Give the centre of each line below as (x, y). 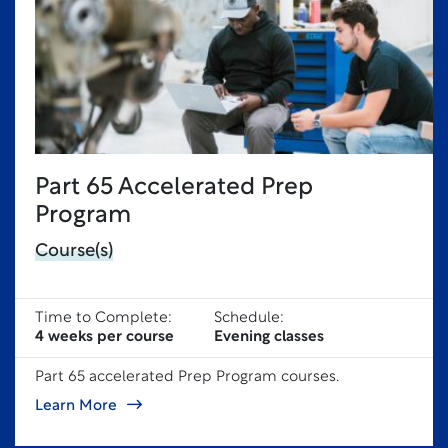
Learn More (76, 406)
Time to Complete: (103, 318)
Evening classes (269, 337)
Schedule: (249, 318)
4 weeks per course (104, 337)
